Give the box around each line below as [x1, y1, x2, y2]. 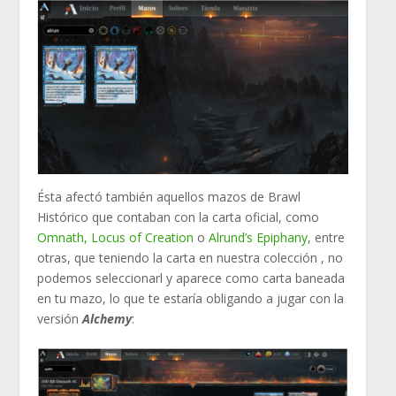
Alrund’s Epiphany [209, 228, 308, 246]
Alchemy [82, 309, 133, 327]
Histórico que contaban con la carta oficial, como [37, 208, 320, 225]
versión [37, 309, 83, 327]
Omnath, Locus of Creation [37, 228, 194, 246]
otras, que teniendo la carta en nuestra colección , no [37, 248, 344, 266]
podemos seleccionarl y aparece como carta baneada [37, 269, 346, 286]
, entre [308, 228, 346, 246]
